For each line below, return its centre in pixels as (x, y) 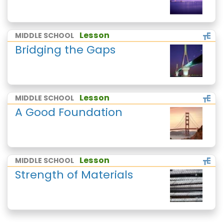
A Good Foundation (69, 112)
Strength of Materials (74, 175)
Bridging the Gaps (65, 50)
